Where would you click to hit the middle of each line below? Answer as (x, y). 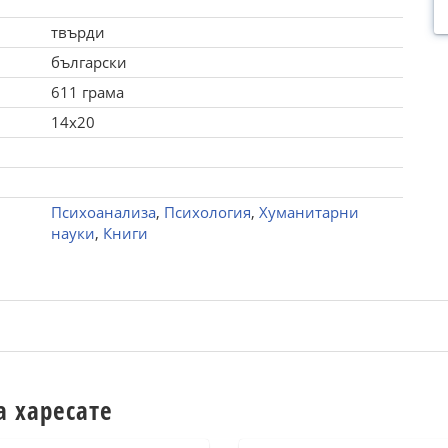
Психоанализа (103, 212)
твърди (77, 32)
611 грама (87, 92)
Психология (207, 212)
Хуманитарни (308, 212)
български (88, 62)
